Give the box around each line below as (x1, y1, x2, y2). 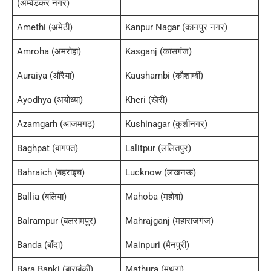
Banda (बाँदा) (17, 239, 64, 250)
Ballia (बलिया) (17, 191, 67, 202)
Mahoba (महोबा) (125, 191, 184, 202)
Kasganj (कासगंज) (125, 45, 192, 57)
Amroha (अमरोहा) (17, 45, 82, 57)
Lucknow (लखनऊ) (125, 166, 197, 178)
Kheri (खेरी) (125, 94, 168, 105)
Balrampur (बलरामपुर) (17, 215, 97, 226)
